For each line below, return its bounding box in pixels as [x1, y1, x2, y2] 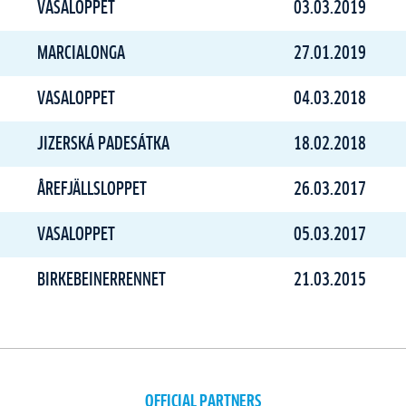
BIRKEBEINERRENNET [37, 271, 166, 289]
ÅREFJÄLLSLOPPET [37, 180, 147, 198]
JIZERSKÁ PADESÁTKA [37, 135, 169, 153]
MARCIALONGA [37, 44, 125, 63]
